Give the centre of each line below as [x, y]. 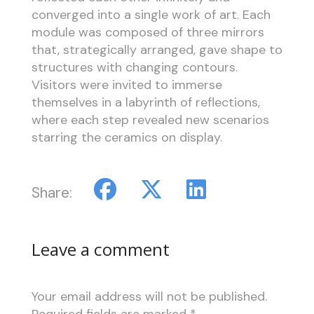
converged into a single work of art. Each [151, 14]
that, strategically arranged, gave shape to [157, 49]
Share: [52, 192]
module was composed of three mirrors [148, 32]
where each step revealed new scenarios [150, 120]
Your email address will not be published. [149, 297]
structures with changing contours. [134, 67]
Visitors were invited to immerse [127, 84]
